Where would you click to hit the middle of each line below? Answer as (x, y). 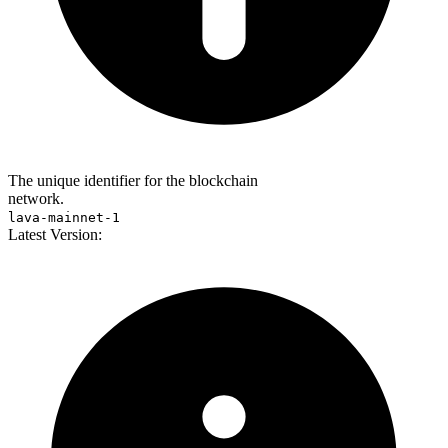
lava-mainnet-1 (64, 218)
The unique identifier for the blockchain (133, 181)
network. (36, 199)
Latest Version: (55, 235)
